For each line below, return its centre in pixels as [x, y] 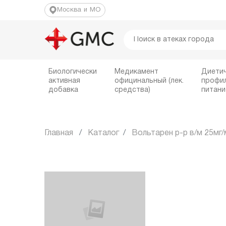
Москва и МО [79, 10]
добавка [63, 90]
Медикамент [137, 72]
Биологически [72, 72]
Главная [59, 133]
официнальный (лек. [149, 81]
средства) [133, 90]
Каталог [103, 133]
